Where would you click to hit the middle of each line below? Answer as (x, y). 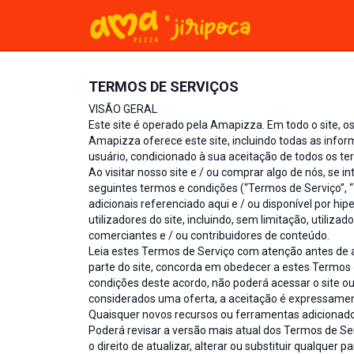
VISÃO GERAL (123, 109)
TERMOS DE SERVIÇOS (164, 87)
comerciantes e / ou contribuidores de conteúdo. (209, 235)
